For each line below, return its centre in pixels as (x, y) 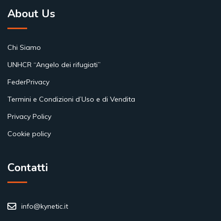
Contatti (28, 168)
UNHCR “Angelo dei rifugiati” (54, 65)
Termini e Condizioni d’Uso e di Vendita (71, 99)
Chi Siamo (24, 47)
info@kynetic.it (45, 206)
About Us (31, 14)
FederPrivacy (28, 82)
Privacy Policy (29, 116)
